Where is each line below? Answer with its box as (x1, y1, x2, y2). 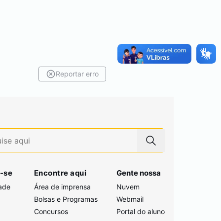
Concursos (34, 207, 68, 216)
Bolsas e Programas (34, 195, 98, 203)
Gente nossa (116, 168, 161, 178)
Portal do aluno (116, 207, 165, 216)
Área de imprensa (34, 183, 91, 191)
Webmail (116, 195, 144, 203)
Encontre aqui (34, 168, 87, 178)
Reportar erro (56, 70, 99, 78)
